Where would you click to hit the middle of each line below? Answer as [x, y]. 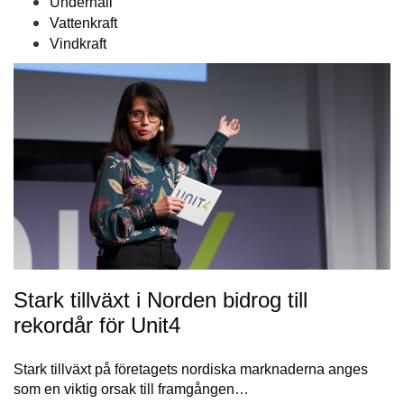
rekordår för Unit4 [97, 326]
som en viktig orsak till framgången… [131, 390]
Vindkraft [78, 44]
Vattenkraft [83, 23]
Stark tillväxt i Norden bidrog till [161, 300]
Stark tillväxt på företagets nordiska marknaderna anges [191, 370]
